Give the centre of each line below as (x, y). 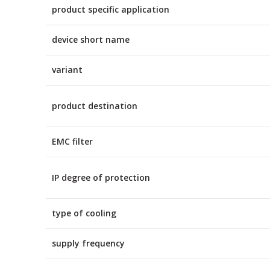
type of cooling (84, 213)
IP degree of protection (101, 177)
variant (67, 70)
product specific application (111, 9)
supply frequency (88, 243)
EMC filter (72, 141)
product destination (95, 106)
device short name (91, 39)
